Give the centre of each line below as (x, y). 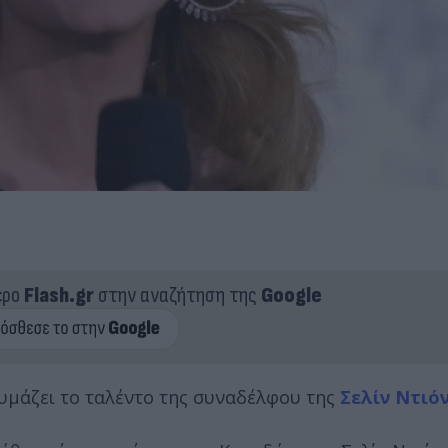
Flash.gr (58, 295)
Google (291, 295)
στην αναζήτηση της (177, 295)
